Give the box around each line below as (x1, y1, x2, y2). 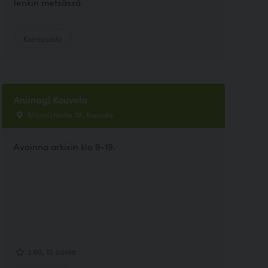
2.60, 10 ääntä (25, 246, 76, 257)
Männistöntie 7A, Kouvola (25, 108, 113, 120)
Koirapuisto (23, 32, 62, 44)
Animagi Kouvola (13, 92, 87, 106)
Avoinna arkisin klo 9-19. (13, 139, 115, 153)
